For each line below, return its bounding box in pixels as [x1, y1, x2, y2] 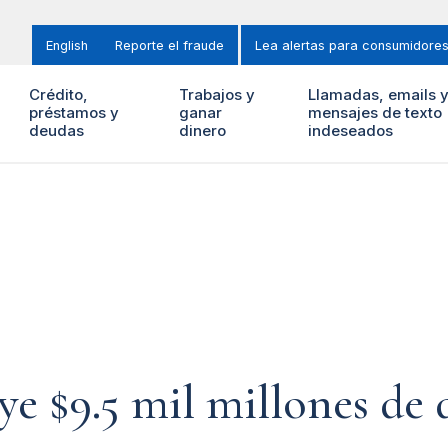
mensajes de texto [307, 103, 442, 123]
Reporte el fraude [115, 38, 224, 53]
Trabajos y [179, 85, 256, 105]
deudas [28, 121, 84, 141]
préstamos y [28, 103, 119, 123]
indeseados [307, 121, 393, 141]
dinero [179, 121, 227, 141]
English [46, 38, 88, 53]
